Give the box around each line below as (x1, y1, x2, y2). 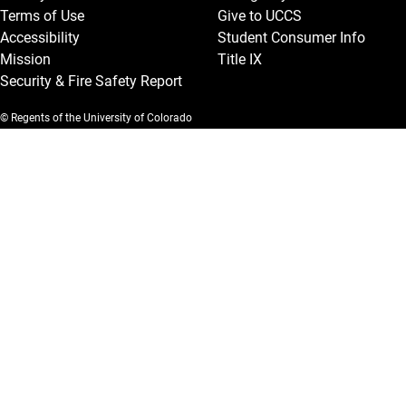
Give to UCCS (217, 7, 302, 24)
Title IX (217, 51, 262, 68)
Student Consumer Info (217, 29, 365, 46)
